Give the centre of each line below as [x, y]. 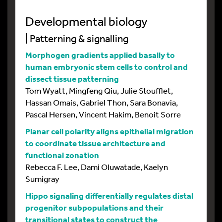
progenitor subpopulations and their [94, 207]
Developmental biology [86, 21]
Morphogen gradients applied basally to [100, 55]
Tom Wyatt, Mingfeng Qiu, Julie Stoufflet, [99, 90]
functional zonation [62, 155]
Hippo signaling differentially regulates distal [109, 195]
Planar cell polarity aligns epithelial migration [110, 131]
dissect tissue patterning [72, 79]
